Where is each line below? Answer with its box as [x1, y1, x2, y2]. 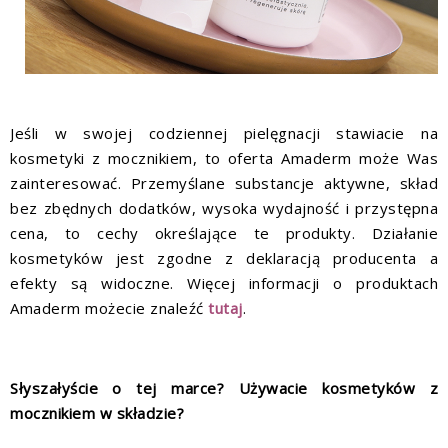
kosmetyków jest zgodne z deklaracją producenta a [10, 247, 438, 268]
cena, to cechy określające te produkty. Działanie [10, 222, 438, 243]
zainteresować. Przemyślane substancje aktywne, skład [10, 172, 438, 193]
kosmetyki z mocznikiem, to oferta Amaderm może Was [10, 147, 438, 168]
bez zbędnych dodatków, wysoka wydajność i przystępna [10, 197, 438, 218]
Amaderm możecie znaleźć [10, 297, 208, 318]
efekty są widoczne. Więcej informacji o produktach [10, 272, 438, 293]
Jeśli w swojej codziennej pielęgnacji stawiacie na [10, 122, 438, 143]
